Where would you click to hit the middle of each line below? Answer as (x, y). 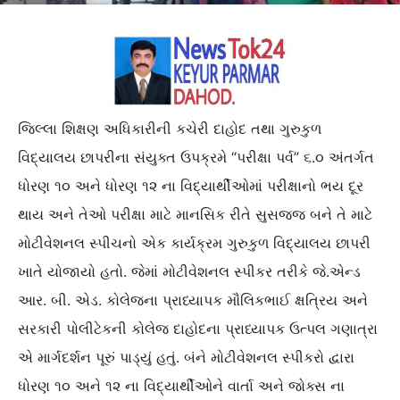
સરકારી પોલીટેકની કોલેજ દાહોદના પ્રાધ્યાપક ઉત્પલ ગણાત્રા (198, 328)
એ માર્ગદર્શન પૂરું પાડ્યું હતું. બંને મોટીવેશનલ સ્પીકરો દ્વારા (186, 357)
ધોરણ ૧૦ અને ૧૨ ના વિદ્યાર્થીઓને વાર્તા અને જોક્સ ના (181, 385)
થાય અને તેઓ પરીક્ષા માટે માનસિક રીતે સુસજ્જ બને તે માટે (195, 214)
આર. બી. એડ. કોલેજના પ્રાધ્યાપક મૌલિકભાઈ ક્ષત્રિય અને (193, 300)
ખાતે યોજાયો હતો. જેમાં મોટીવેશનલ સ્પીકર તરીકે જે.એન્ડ (189, 271)
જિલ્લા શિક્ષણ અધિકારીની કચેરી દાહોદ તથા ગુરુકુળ (170, 128)
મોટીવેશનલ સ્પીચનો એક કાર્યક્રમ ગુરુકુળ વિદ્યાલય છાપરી (194, 242)
